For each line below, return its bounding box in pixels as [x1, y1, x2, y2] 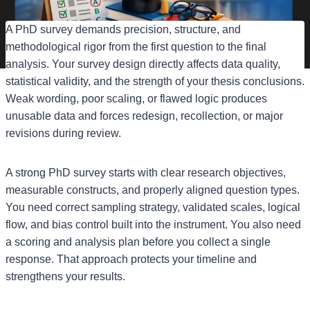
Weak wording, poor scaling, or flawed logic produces [6, 92, 267, 104]
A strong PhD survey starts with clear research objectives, [6, 166, 286, 179]
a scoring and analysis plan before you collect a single [6, 235, 271, 248]
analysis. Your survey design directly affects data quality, [6, 57, 280, 70]
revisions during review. [6, 127, 121, 139]
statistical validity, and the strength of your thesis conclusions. [6, 75, 304, 87]
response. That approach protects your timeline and [6, 253, 257, 265]
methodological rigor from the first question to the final [6, 40, 266, 53]
